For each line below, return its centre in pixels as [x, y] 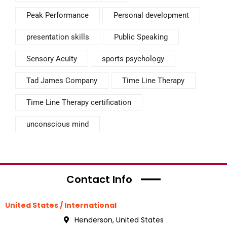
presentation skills [58, 37]
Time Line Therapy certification [79, 102]
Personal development [151, 15]
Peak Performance [58, 15]
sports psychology [133, 59]
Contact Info [99, 179]
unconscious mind [58, 124]
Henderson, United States [119, 220]
